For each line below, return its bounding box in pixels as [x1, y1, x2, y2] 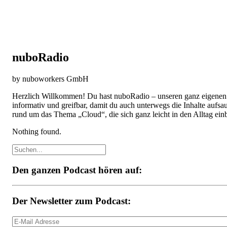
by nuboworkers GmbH [12, 74, 89, 83]
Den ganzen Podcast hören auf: [12, 164, 142, 175]
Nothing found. [12, 127, 61, 136]
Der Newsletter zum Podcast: [12, 195, 131, 206]
